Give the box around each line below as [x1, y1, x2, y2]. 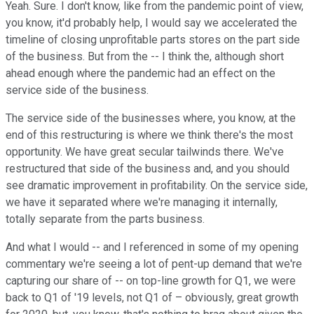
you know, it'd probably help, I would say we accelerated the [6, 16, 297, 30]
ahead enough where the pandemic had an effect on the [6, 67, 275, 81]
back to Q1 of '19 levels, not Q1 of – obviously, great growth [6, 291, 299, 305]
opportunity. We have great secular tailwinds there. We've [6, 145, 284, 159]
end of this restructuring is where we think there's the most [6, 128, 293, 142]
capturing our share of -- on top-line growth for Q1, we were [6, 274, 296, 288]
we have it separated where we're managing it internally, [6, 196, 278, 210]
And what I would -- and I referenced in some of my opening [6, 240, 299, 254]
